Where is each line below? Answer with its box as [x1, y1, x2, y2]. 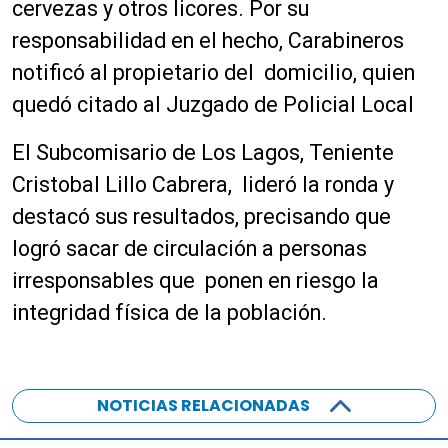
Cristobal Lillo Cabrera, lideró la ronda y [12, 172, 394, 198]
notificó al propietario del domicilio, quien [12, 60, 415, 86]
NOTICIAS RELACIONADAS [97, 394, 310, 418]
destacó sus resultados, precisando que [12, 204, 391, 230]
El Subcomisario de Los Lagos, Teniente [12, 140, 394, 166]
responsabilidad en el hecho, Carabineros [12, 28, 404, 54]
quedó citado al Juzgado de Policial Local [12, 92, 414, 118]
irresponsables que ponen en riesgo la [12, 268, 379, 294]
